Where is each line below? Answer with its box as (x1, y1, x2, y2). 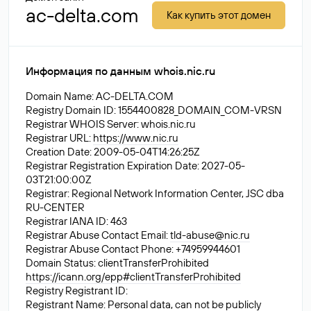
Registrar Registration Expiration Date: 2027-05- (26, 159, 245, 172)
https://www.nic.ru (93, 131, 178, 144)
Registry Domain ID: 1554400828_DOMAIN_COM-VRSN (26, 103, 282, 117)
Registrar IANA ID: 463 (26, 215, 127, 228)
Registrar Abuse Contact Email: (26, 228, 170, 242)
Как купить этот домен (167, 8, 271, 22)
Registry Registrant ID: (26, 284, 128, 297)
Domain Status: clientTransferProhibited (26, 256, 209, 269)
